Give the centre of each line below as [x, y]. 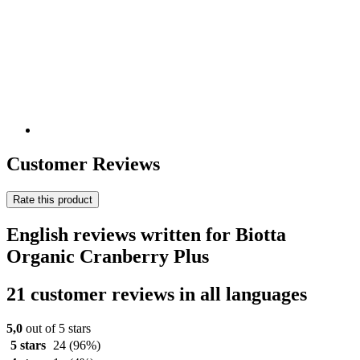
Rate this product [53, 200]
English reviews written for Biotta [146, 234]
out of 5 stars [57, 328]
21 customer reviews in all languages [157, 294]
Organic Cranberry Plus [108, 256]
